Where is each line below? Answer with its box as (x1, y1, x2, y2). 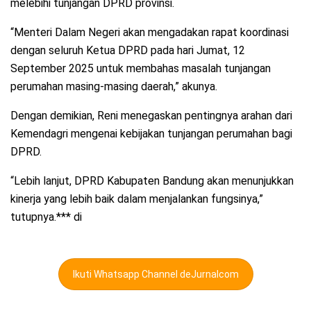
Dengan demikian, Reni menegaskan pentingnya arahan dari (10, 109, 292, 123)
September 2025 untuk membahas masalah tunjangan (10, 62, 271, 76)
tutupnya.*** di (10, 210, 82, 224)
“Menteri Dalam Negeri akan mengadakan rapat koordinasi (10, 26, 289, 40)
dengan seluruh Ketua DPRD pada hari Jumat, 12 (10, 44, 245, 58)
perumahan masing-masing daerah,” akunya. (10, 80, 217, 94)
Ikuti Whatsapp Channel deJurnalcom (72, 269, 239, 280)
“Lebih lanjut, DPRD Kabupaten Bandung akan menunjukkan (10, 174, 294, 188)
